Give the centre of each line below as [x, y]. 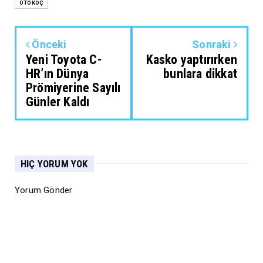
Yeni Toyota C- [64, 59]
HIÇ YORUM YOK [54, 163]
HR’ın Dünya [58, 73]
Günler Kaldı [58, 102]
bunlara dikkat [200, 73]
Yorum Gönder [44, 190]
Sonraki [213, 44]
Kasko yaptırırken [191, 59]
